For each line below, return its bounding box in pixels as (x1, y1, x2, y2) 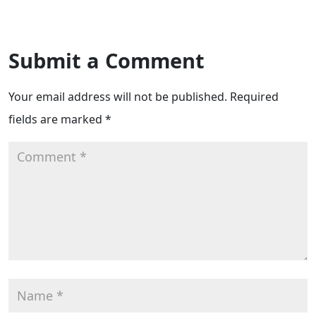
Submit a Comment (8, 46, 205, 74)
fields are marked (8, 111, 105, 127)
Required (230, 88, 279, 104)
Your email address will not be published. (8, 88, 227, 104)
